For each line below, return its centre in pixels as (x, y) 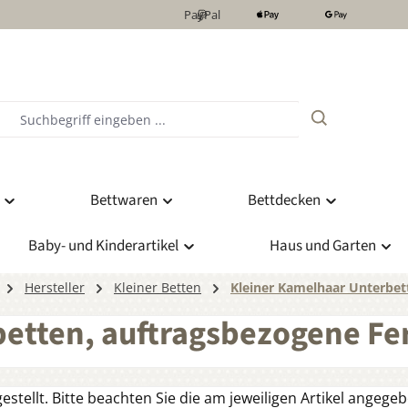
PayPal (202, 14)
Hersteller (55, 288)
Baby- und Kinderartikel (103, 246)
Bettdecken (284, 201)
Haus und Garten (322, 246)
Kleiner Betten (158, 288)
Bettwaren (123, 201)
